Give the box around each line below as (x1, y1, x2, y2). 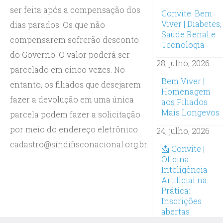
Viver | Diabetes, (161, 18, 222, 29)
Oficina (161, 153, 189, 164)
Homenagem (161, 86, 211, 97)
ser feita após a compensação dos (10, 4, 140, 15)
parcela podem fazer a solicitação (10, 109, 140, 119)
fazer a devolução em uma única (10, 94, 134, 105)
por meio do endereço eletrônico (10, 123, 138, 134)
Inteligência (161, 164, 208, 175)
